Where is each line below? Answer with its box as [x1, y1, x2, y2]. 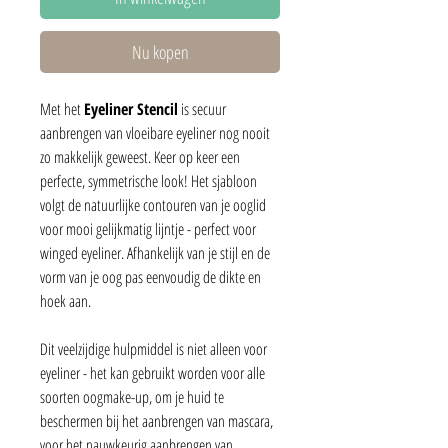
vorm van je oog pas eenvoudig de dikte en [40, 265, 261, 288]
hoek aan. [40, 289, 91, 312]
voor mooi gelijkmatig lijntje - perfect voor [40, 217, 256, 240]
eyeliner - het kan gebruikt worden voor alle [40, 361, 265, 384]
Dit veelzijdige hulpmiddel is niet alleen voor [40, 337, 267, 360]
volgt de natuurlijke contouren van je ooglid [40, 193, 266, 216]
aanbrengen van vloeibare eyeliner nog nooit [40, 121, 270, 144]
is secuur [178, 97, 226, 120]
